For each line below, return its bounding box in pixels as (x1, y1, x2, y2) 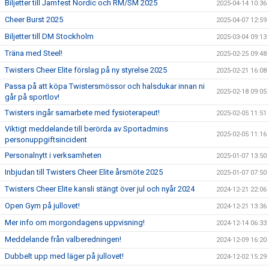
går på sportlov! (5, 92, 59, 101)
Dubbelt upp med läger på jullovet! (5, 252, 124, 261)
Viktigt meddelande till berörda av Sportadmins (5, 124, 168, 133)
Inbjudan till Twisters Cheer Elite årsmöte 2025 (5, 168, 163, 177)
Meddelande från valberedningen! (5, 235, 121, 244)
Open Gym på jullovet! (5, 201, 80, 210)
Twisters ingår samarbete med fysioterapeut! (5, 108, 160, 117)
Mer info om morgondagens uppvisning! (5, 218, 145, 227)
